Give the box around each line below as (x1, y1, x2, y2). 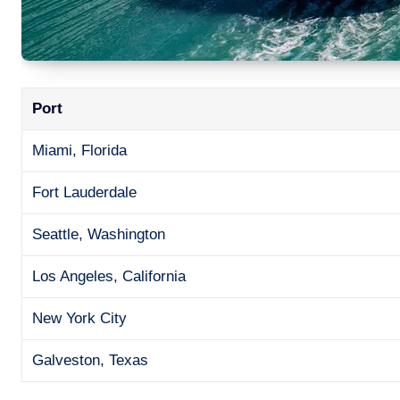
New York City (32, 309, 128, 327)
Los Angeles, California (32, 267, 187, 285)
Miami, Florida (32, 141, 128, 159)
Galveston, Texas (32, 351, 149, 369)
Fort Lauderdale (32, 183, 137, 201)
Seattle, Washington (32, 225, 166, 243)
